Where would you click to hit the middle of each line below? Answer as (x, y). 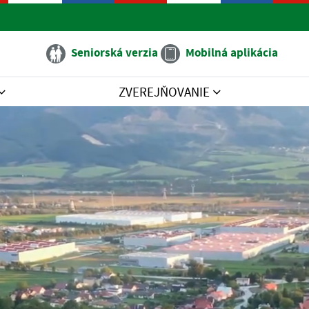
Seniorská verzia (114, 52)
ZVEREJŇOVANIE (165, 92)
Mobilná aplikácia (232, 52)
